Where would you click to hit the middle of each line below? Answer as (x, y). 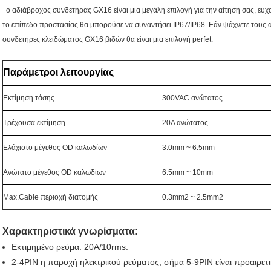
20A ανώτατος (185, 122)
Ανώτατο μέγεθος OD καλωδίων (54, 172)
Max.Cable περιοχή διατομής (51, 197)
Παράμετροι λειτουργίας (58, 72)
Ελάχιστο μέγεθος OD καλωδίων (55, 147)
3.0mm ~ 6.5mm (188, 147)
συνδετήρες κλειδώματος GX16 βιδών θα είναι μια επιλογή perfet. (109, 39)
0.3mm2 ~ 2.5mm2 (193, 197)
